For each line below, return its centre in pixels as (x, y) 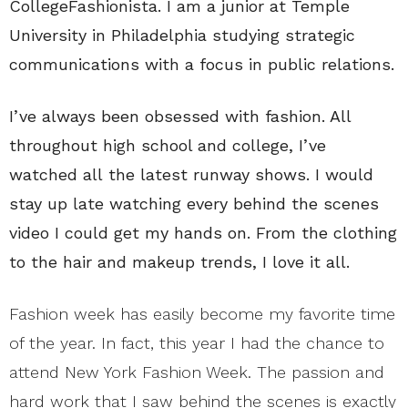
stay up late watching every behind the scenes (194, 204)
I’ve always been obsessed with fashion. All (180, 116)
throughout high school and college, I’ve (168, 145)
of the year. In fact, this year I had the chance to (197, 343)
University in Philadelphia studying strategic (182, 35)
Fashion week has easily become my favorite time (202, 314)
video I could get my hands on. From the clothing (203, 233)
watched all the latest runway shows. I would (191, 174)
